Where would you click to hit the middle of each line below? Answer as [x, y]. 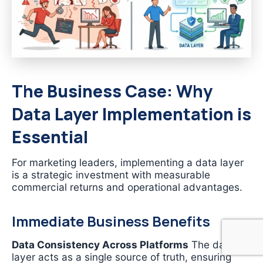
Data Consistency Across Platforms [100, 245]
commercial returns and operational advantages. [127, 187]
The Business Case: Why [112, 91]
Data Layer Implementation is [131, 114]
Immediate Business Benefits [111, 222]
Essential [50, 137]
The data [211, 245]
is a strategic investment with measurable [111, 175]
